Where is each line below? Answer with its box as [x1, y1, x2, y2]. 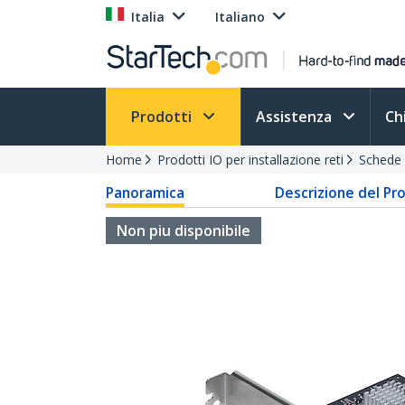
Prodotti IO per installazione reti [157, 151, 344, 168]
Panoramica [106, 183, 184, 202]
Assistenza [256, 107, 335, 127]
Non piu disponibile [117, 221, 250, 240]
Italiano [215, 8, 265, 25]
